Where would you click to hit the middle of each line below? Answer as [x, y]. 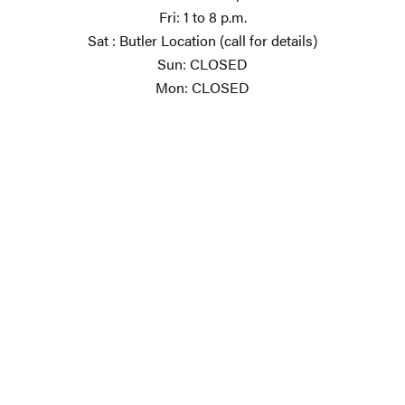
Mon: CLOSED [202, 88]
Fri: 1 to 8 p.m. [202, 17]
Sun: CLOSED [202, 64]
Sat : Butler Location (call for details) [202, 41]
